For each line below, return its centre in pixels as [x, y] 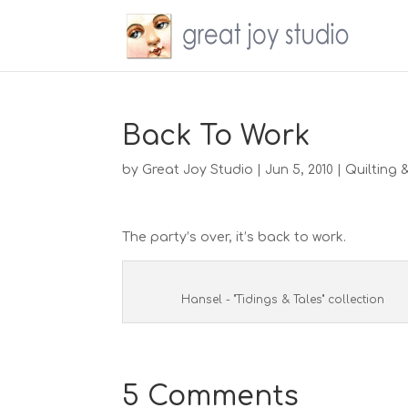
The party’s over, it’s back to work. [235, 237]
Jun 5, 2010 [300, 170]
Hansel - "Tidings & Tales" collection [283, 300]
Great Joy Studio [198, 170]
